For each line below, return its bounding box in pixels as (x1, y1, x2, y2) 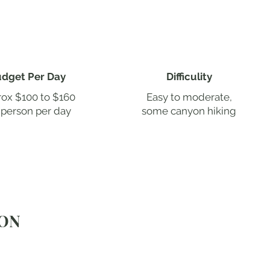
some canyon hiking (142, 104, 237, 117)
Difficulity (166, 70, 212, 83)
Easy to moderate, (146, 90, 232, 103)
